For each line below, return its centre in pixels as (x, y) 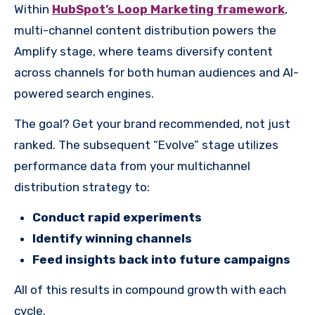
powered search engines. (84, 94)
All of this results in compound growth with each (150, 290)
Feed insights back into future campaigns (161, 260)
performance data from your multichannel (132, 166)
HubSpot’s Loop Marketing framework (168, 9)
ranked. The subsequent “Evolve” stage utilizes (146, 145)
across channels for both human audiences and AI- (156, 73)
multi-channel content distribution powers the (145, 31)
